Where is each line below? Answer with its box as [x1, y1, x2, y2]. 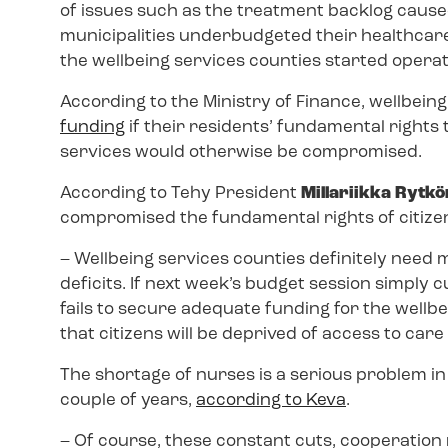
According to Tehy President [60, 184, 301, 202]
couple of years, [60, 391, 196, 409]
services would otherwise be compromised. [60, 143, 422, 161]
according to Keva [196, 391, 346, 409]
